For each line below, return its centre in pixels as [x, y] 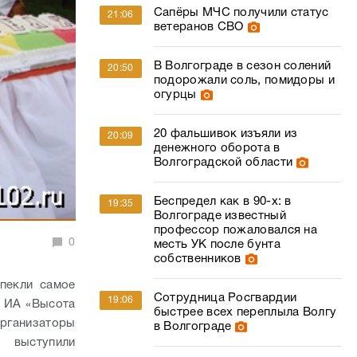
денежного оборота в [217, 148]
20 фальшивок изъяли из [226, 134]
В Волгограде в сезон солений [242, 66]
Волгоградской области [223, 163]
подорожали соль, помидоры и [244, 80]
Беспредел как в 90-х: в [222, 202]
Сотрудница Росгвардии [225, 298]
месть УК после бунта [217, 245]
